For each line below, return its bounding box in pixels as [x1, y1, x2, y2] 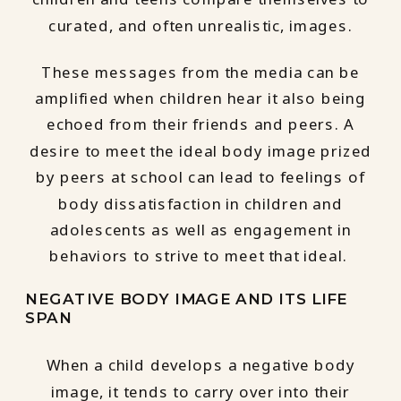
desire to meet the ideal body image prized [29, 140, 372, 162]
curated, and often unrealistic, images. [48, 14, 353, 37]
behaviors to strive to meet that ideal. [49, 245, 352, 268]
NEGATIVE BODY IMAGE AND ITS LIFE [25, 289, 348, 309]
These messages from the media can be [41, 61, 360, 83]
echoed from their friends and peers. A [46, 114, 355, 136]
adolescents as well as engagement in [49, 218, 352, 241]
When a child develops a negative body [46, 354, 355, 376]
